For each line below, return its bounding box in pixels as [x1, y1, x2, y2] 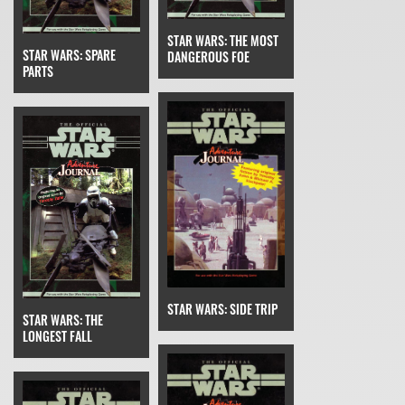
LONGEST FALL [23, 325, 92, 345]
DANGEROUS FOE [167, 47, 250, 67]
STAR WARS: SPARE [23, 45, 116, 65]
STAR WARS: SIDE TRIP [167, 299, 278, 319]
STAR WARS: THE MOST [167, 31, 278, 51]
